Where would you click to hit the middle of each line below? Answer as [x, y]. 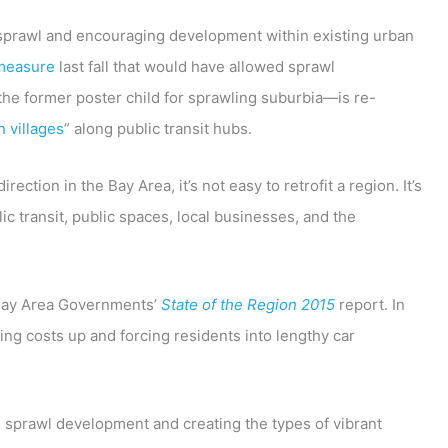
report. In [370, 305]
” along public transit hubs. [158, 128]
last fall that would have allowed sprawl [195, 66]
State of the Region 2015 [248, 305]
